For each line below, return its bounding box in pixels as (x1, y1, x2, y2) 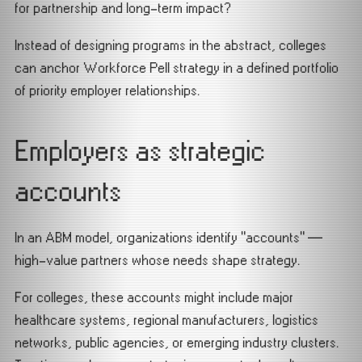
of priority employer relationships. (15, 83, 200, 98)
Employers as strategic (15, 137, 265, 166)
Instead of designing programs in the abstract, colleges (15, 38, 326, 53)
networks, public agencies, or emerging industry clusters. (15, 335, 339, 350)
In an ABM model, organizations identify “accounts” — (15, 230, 322, 245)
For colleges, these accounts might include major (15, 290, 293, 305)
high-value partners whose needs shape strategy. (15, 253, 300, 267)
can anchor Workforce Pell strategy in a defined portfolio (15, 61, 339, 75)
